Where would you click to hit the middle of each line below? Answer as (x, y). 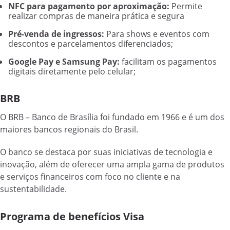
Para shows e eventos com (157, 34)
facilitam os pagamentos (168, 62)
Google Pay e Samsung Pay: (64, 62)
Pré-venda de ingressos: (56, 34)
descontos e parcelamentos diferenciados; (91, 44)
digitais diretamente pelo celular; (72, 72)
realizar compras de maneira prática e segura (96, 16)
